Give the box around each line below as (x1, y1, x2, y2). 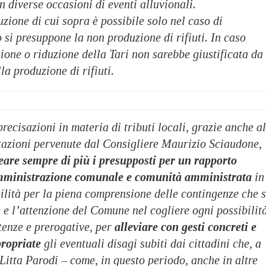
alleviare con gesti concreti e (115, 220, 256, 233)
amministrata (185, 170, 252, 183)
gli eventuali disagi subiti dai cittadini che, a (41, 236, 261, 250)
